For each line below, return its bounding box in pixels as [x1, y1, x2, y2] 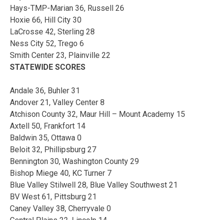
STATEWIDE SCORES [10, 62, 85, 72]
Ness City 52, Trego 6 [10, 38, 84, 48]
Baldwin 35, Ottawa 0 [10, 133, 82, 142]
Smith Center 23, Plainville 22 [10, 50, 110, 60]
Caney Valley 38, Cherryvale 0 [10, 203, 111, 213]
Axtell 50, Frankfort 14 [10, 121, 85, 131]
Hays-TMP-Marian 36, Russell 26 [10, 3, 124, 13]
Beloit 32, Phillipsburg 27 [10, 144, 96, 154]
